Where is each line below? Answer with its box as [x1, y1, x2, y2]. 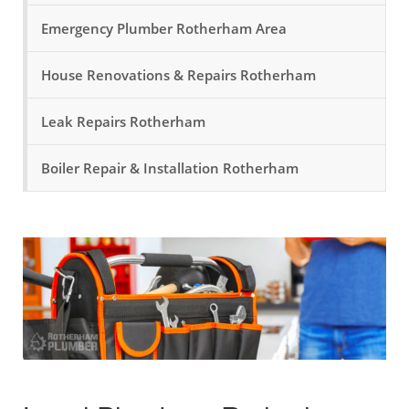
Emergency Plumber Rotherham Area [41, 19, 287, 38]
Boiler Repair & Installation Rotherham [41, 159, 299, 178]
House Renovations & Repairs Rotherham [41, 66, 316, 85]
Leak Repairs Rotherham [41, 112, 205, 131]
